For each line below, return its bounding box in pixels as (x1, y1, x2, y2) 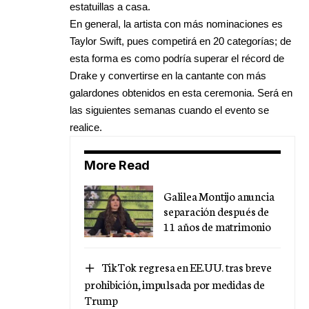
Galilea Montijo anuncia (163, 188, 275, 204)
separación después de (163, 203, 269, 219)
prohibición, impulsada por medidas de (84, 276, 265, 292)
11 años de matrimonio (163, 218, 271, 235)
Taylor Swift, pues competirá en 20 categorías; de (70, 34, 291, 47)
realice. (70, 121, 102, 133)
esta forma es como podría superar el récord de (70, 52, 284, 64)
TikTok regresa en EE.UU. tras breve (101, 258, 272, 275)
